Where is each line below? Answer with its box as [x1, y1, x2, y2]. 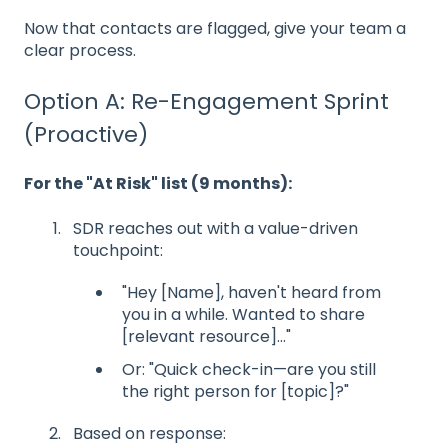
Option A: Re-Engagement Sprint [24, 85, 389, 117]
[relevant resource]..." [122, 324, 291, 348]
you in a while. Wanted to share [122, 302, 365, 326]
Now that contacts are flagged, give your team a [24, 17, 406, 41]
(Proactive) [24, 118, 148, 150]
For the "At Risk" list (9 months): [24, 172, 292, 196]
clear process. [24, 39, 136, 63]
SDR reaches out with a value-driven [73, 216, 358, 240]
